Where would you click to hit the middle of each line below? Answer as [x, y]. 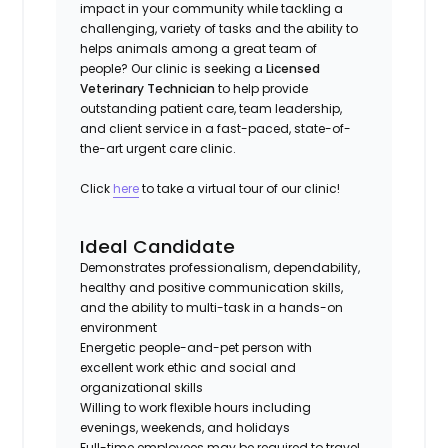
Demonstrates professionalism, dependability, [220, 267]
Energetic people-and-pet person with [196, 347]
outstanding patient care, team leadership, [211, 108]
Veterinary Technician [148, 88]
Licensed [293, 68]
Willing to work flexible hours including [196, 407]
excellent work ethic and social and [188, 367]
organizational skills [142, 387]
